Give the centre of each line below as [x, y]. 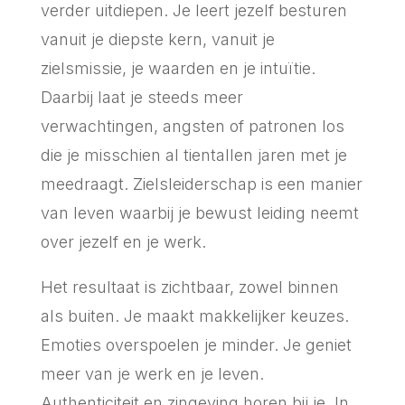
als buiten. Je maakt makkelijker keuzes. [194, 316]
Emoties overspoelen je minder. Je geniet [196, 344]
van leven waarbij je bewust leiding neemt [199, 212]
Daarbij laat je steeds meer [141, 97]
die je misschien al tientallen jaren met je [193, 155]
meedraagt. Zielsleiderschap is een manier [201, 184]
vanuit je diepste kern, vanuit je [157, 39]
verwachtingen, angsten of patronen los [192, 126]
